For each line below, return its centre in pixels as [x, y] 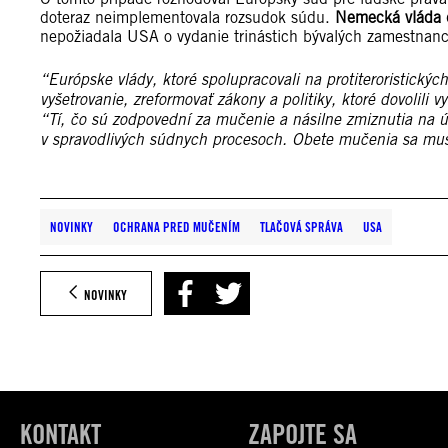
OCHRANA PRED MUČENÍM [176, 227]
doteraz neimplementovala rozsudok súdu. [187, 18]
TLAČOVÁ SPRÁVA [301, 227]
